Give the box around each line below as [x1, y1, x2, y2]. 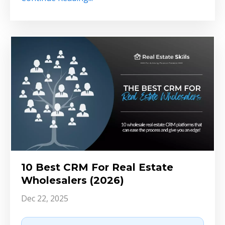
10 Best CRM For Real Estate [21, 161, 173, 174]
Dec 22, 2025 [21, 193, 68, 204]
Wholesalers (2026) [21, 174, 124, 187]
